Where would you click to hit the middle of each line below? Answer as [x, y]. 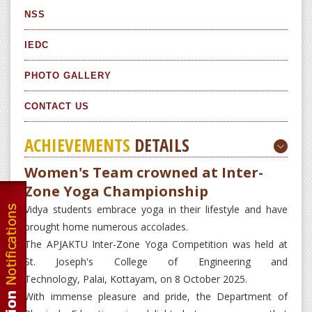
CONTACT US [57, 107]
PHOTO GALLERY [68, 76]
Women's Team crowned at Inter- [144, 173]
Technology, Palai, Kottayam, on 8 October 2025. [136, 279]
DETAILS [160, 145]
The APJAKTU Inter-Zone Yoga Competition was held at [156, 244]
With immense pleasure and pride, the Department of [156, 297]
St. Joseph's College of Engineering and [156, 262]
